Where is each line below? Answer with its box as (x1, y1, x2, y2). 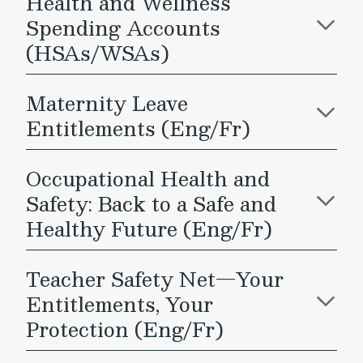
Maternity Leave (26, 87, 188, 119)
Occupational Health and (26, 162, 270, 194)
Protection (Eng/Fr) (26, 313, 224, 345)
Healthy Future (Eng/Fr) (26, 212, 272, 245)
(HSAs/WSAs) (26, 36, 169, 69)
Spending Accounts (26, 11, 220, 44)
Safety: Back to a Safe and (26, 187, 276, 220)
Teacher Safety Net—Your (26, 263, 284, 295)
